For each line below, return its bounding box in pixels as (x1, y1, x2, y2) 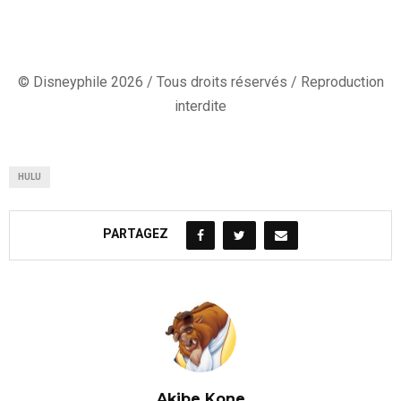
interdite (175, 97, 226, 115)
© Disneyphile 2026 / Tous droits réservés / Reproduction (17, 73, 384, 90)
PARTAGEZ (103, 226, 168, 242)
